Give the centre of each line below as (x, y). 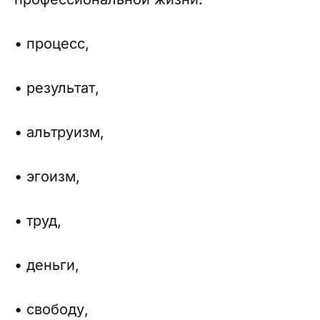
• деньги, (47, 265)
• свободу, (51, 309)
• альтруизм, (59, 132)
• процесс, (52, 44)
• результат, (57, 88)
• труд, (38, 221)
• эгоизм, (47, 176)
